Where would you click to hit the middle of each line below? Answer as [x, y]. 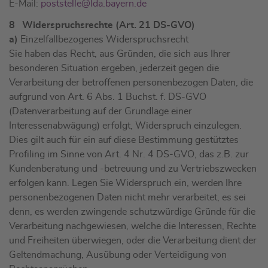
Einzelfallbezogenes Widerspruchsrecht [103, 40]
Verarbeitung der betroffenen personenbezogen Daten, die [131, 83]
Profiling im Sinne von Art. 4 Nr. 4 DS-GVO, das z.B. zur [129, 155]
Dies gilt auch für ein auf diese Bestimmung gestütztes [124, 140]
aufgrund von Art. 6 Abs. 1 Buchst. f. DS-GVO [108, 97]
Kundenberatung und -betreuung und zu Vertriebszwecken [133, 169]
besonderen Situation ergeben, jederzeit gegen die [114, 68]
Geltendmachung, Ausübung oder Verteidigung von [118, 255]
